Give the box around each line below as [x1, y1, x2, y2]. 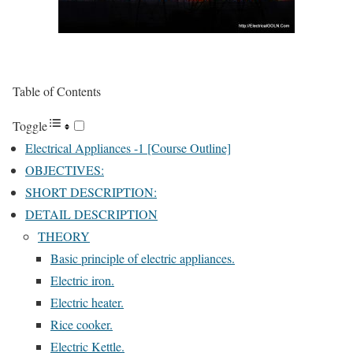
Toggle [13, 117, 47, 135]
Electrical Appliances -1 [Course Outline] [25, 139, 231, 157]
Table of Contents [13, 83, 101, 100]
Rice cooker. [50, 316, 113, 333]
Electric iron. [50, 272, 114, 289]
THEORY [38, 228, 90, 245]
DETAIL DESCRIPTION [25, 206, 158, 223]
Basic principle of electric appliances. [50, 250, 235, 267]
